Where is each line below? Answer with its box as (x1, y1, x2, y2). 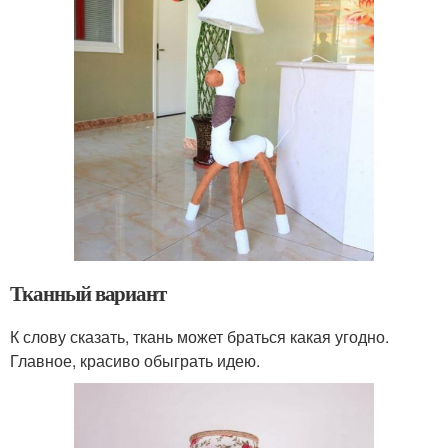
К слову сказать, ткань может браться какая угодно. (10, 325, 389, 349)
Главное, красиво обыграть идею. (10, 349, 260, 373)
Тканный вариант (10, 278, 167, 309)
